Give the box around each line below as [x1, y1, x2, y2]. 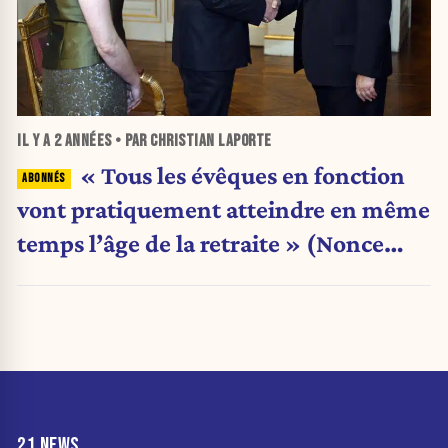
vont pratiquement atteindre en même [17, 194, 430, 223]
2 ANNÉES [53, 130, 112, 151]
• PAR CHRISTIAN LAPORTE [111, 130, 272, 151]
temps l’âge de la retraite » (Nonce [17, 228, 384, 257]
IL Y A [17, 130, 54, 151]
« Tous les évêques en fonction [79, 160, 405, 189]
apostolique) [17, 262, 152, 291]
